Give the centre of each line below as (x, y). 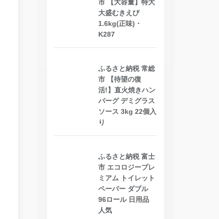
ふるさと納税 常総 (127, 68)
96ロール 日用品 (124, 199)
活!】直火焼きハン (127, 90)
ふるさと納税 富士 (127, 156)
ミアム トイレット (127, 178)
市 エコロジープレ (127, 167)
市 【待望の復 (120, 79)
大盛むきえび (119, 12)
